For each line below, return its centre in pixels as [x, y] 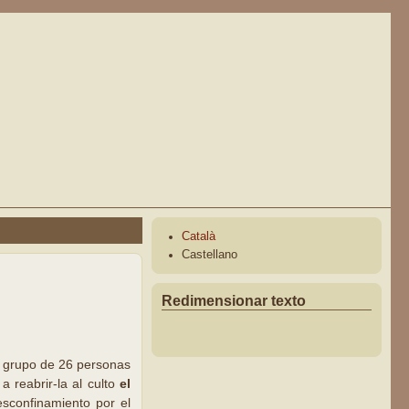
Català [199, 236]
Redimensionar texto [234, 301]
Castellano [210, 255]
